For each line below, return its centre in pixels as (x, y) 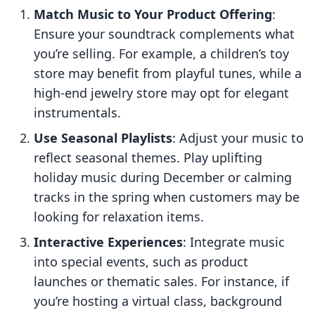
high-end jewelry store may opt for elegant (161, 93)
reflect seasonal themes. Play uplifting (148, 158)
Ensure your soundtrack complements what (164, 34)
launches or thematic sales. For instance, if (161, 282)
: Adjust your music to (238, 138)
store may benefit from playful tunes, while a (168, 73)
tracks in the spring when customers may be (167, 197)
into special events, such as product (141, 262)
